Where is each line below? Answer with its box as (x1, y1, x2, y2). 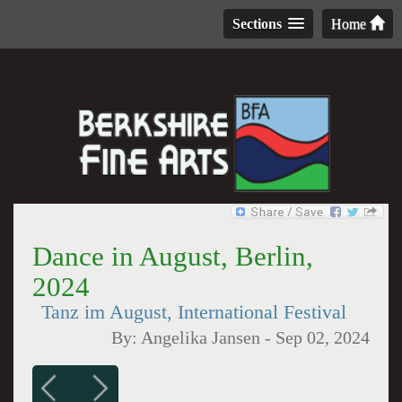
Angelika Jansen (141, 328, 261, 347)
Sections (232, 16, 282, 31)
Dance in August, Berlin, (31, 240, 313, 272)
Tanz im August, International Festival (40, 301, 346, 323)
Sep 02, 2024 (275, 328, 371, 347)
